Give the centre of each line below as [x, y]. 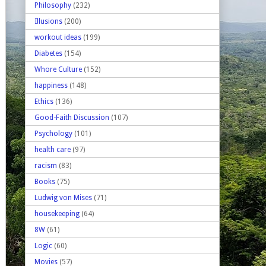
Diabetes [48, 53]
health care [53, 149]
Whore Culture [58, 69]
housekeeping [57, 213]
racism [46, 165]
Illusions [48, 21]
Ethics [44, 101]
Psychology [53, 133]
